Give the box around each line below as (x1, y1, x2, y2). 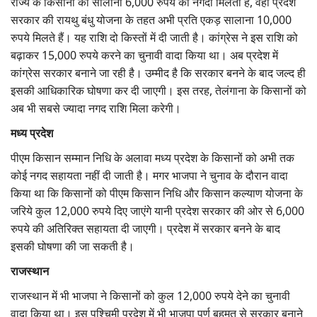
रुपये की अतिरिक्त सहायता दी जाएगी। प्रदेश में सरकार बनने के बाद (11, 221, 280, 237)
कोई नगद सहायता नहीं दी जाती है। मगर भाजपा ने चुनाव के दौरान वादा (11, 168, 288, 184)
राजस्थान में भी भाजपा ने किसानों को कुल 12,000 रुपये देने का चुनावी (11, 288, 290, 304)
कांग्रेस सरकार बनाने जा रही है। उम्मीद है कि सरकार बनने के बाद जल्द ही (11, 65, 306, 81)
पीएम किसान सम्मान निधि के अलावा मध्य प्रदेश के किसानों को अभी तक (11, 150, 294, 166)
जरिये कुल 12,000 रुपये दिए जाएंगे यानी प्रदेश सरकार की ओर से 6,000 (11, 203, 304, 219)
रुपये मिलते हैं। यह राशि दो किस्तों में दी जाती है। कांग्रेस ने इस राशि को (11, 30, 298, 46)
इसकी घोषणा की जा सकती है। (11, 238, 134, 255)
